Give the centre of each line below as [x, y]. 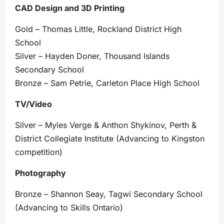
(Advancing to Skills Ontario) [69, 207]
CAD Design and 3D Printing [70, 8]
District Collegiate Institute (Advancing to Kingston [110, 138]
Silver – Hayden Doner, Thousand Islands [92, 56]
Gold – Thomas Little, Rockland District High [98, 29]
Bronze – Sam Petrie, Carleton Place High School [107, 83]
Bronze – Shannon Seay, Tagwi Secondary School [109, 194]
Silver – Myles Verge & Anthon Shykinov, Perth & [106, 125]
